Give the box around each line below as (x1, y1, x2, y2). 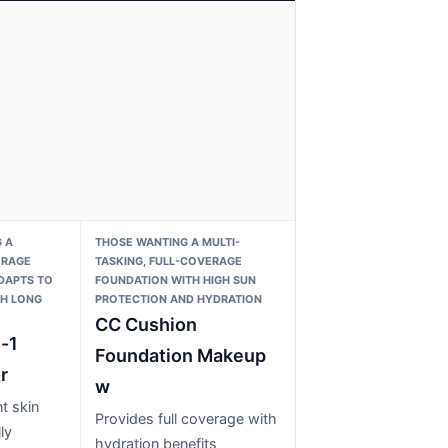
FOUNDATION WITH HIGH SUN (95, 272, 257, 287)
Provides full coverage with (95, 409, 278, 427)
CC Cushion (95, 313, 198, 335)
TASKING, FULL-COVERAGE (95, 253, 243, 268)
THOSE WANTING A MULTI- (95, 234, 241, 249)
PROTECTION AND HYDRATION (95, 291, 263, 306)
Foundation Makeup (95, 344, 267, 366)
